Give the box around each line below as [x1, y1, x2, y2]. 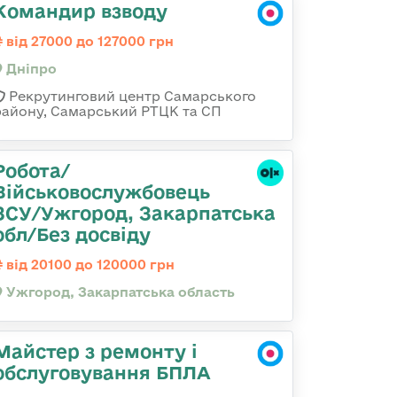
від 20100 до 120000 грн [3, 257, 175, 272]
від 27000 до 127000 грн [3, 34, 174, 49]
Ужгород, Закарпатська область [3, 284, 235, 300]
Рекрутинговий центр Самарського [5, 89, 256, 104]
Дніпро [3, 61, 57, 76]
